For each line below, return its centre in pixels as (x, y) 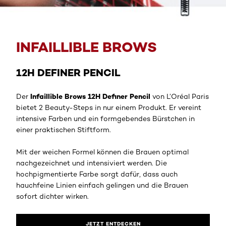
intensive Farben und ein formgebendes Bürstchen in (105, 118)
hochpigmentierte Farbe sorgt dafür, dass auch (97, 174)
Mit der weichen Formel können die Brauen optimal (102, 152)
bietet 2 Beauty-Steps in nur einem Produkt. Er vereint (109, 107)
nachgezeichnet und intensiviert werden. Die (92, 163)
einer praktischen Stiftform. (64, 129)
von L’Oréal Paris (180, 96)
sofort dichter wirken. (52, 196)
